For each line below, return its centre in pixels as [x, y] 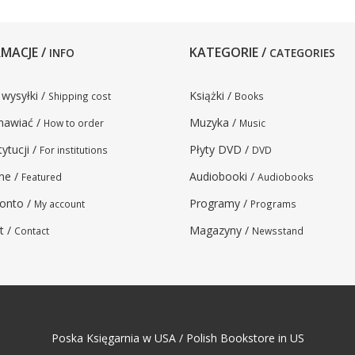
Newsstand [278, 231]
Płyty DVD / [221, 149]
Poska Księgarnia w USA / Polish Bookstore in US [177, 338]
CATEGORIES [302, 53]
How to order [74, 123]
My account [59, 204]
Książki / [212, 95]
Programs [273, 204]
